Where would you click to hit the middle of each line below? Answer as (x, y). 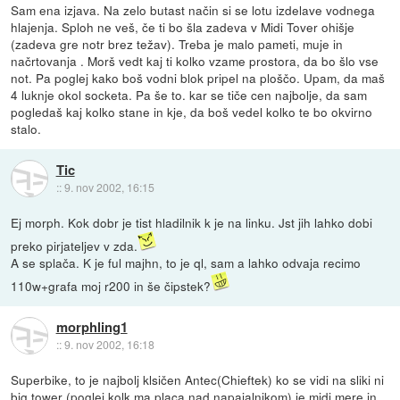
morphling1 (92, 326)
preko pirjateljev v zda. (75, 246)
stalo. (26, 129)
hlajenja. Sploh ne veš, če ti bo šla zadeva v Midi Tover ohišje (183, 27)
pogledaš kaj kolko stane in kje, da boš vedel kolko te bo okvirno (192, 112)
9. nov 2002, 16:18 (109, 344)
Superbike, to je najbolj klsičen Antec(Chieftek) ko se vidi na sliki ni (198, 380)
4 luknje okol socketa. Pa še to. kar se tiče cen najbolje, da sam (189, 95)
